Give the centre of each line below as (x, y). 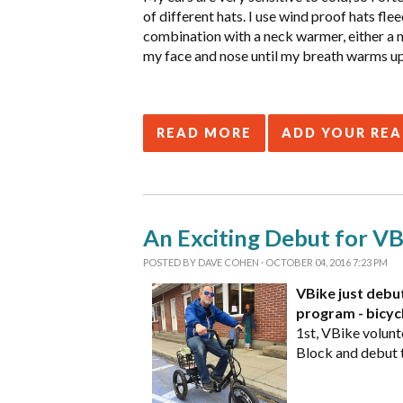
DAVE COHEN (228, 262)
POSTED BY (170, 262)
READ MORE (204, 133)
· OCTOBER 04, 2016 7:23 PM (323, 262)
